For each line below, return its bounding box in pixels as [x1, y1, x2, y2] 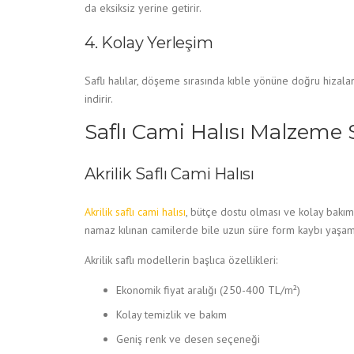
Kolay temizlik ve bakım [116, 307, 227, 322]
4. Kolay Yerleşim [85, 33, 213, 52]
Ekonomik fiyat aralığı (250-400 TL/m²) [116, 283, 300, 297]
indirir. [85, 92, 113, 106]
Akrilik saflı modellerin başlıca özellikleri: [85, 253, 277, 267]
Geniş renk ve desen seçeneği [116, 332, 260, 346]
